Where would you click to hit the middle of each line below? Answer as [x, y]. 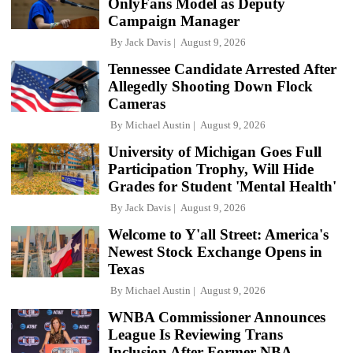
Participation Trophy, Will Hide [211, 169]
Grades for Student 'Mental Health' [222, 186]
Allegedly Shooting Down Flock [210, 86]
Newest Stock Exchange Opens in [215, 251]
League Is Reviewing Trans [195, 334]
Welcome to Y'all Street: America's [218, 234]
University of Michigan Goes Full [215, 151]
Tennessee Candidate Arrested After [222, 69]
